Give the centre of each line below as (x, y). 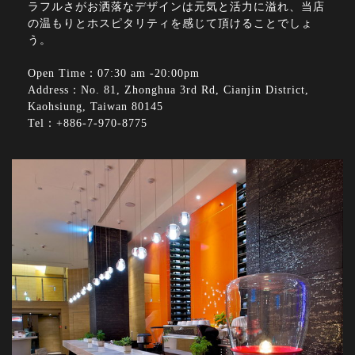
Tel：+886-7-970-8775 (88, 124)
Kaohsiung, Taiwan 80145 (95, 107)
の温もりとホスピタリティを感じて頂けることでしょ (170, 24)
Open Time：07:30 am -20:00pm (114, 74)
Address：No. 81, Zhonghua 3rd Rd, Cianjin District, (168, 90)
